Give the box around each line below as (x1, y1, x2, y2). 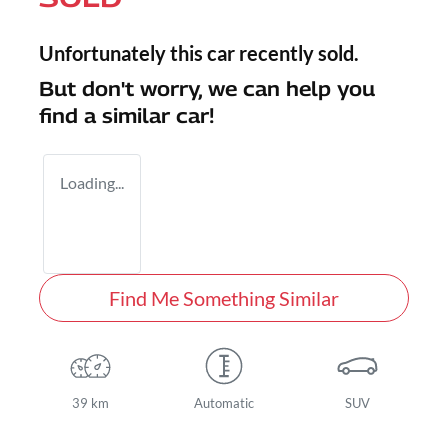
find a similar (39, 104, 176, 129)
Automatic (193, 395, 254, 412)
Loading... (60, 173, 124, 193)
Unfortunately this (39, 41, 207, 66)
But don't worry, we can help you (39, 77, 375, 102)
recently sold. (235, 41, 359, 66)
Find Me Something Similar (109, 286, 339, 311)
